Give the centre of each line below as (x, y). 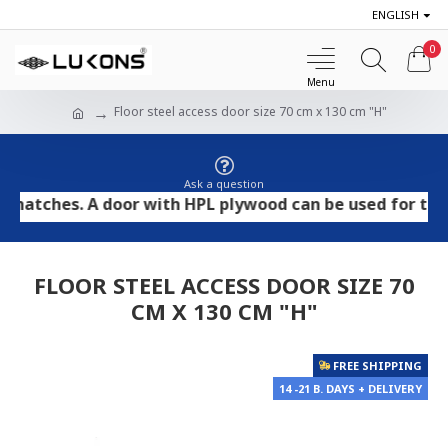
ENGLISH (395, 14)
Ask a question (224, 183)
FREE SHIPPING (377, 365)
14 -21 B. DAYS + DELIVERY (350, 388)
